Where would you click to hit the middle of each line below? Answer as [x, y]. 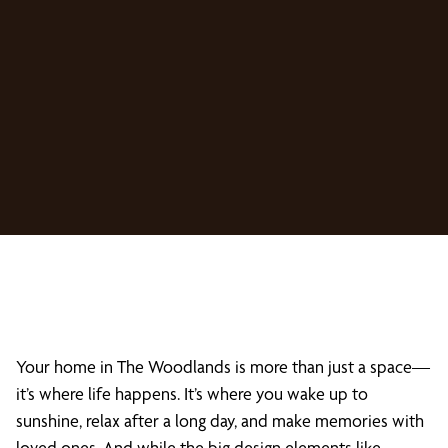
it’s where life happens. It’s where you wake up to [192, 393]
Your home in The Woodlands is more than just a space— [223, 366]
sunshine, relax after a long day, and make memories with [220, 420]
